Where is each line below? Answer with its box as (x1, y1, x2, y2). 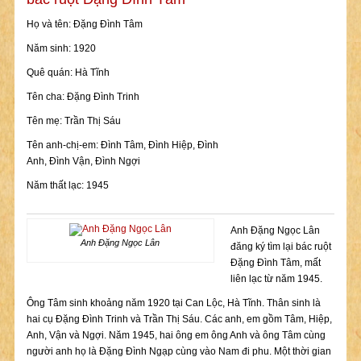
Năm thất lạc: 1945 (26, 180, 109, 191)
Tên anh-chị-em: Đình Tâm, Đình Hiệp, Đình (26, 139, 218, 151)
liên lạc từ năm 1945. (230, 273, 322, 284)
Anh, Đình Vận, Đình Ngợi (26, 156, 140, 167)
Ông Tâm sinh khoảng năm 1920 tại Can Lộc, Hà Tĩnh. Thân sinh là (26, 297, 321, 309)
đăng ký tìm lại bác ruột (230, 241, 331, 252)
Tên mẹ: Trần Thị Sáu (26, 115, 121, 127)
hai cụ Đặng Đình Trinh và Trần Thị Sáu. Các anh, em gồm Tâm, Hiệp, (26, 313, 332, 325)
